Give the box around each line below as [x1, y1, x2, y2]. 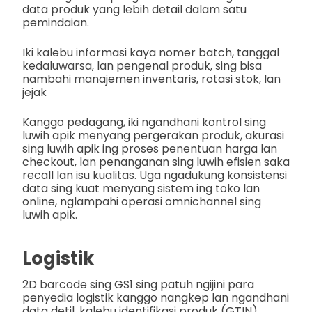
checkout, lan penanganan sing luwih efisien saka [22, 153, 290, 170]
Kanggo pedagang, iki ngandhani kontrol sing [22, 114, 266, 130]
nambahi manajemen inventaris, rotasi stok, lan [22, 70, 281, 87]
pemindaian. [22, 14, 89, 31]
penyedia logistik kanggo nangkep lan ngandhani [22, 290, 289, 306]
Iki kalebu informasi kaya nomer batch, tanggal [22, 44, 279, 61]
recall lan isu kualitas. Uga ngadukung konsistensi [22, 166, 287, 183]
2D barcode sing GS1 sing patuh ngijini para [22, 276, 254, 292]
